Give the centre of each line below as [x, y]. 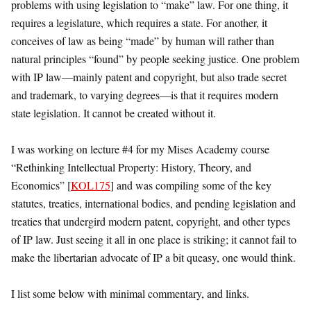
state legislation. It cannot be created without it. [114, 112]
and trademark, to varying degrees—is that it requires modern [145, 94]
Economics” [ [41, 185]
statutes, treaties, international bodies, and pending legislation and [153, 203]
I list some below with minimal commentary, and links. [130, 293]
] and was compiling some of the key [191, 185]
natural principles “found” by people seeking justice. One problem [155, 58]
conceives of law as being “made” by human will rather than [143, 40]
